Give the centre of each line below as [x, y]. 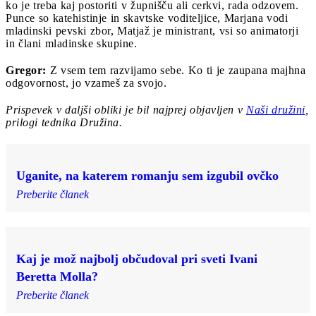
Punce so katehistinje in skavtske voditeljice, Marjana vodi [147, 18]
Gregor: [26, 70]
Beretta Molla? [57, 276]
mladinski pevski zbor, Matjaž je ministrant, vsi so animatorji [152, 30]
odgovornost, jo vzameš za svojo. [86, 83]
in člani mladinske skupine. [71, 43]
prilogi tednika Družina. [64, 122]
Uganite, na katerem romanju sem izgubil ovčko [147, 175]
